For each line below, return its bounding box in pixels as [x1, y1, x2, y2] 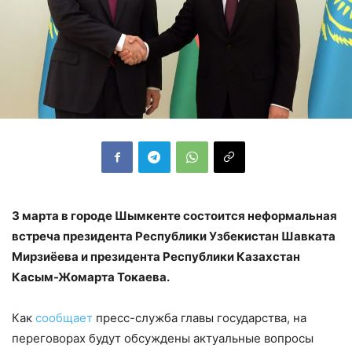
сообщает [35, 310, 96, 325]
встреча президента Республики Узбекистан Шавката [12, 228, 335, 244]
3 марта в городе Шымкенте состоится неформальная [12, 207, 337, 223]
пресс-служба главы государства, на [96, 310, 306, 325]
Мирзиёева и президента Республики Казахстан [12, 248, 300, 264]
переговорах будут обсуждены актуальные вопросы [12, 330, 313, 346]
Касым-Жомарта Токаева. [12, 269, 170, 284]
